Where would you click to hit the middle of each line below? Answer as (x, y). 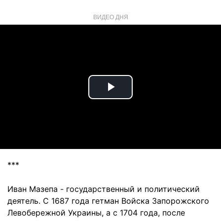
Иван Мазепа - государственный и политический (104, 189)
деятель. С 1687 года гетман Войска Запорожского (108, 201)
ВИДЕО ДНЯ (110, 17)
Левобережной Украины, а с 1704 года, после (96, 213)
